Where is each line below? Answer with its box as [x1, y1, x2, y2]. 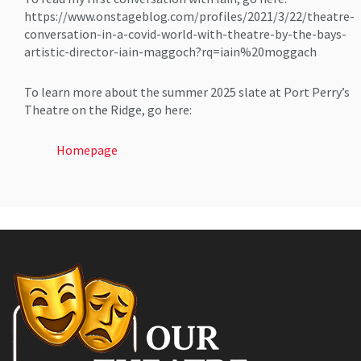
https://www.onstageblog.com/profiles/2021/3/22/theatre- [24, 8, 355, 25]
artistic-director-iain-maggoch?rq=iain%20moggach [24, 44, 317, 60]
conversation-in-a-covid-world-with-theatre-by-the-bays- [24, 26, 346, 43]
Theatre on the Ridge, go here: [24, 102, 192, 118]
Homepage [56, 142, 118, 159]
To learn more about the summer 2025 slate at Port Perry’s [24, 84, 350, 101]
